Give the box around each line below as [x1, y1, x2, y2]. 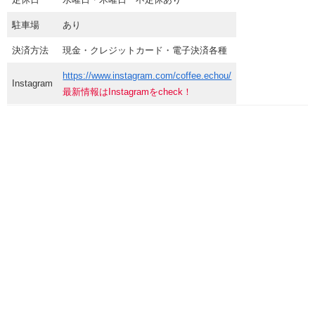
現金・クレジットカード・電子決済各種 [63, 44, 228, 56]
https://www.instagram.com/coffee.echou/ [63, 70, 232, 81]
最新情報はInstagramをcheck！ [63, 86, 193, 97]
